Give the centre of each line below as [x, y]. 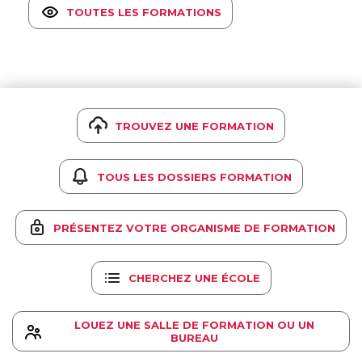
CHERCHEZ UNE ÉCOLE [194, 278]
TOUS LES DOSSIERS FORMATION [194, 177]
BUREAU [194, 338]
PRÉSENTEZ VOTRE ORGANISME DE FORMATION [194, 227]
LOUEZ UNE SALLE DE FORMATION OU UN [194, 325]
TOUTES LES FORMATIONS [144, 12]
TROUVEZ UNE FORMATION [194, 126]
